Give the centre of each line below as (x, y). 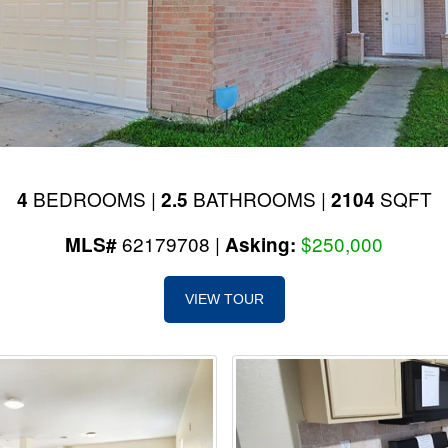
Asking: (263, 244)
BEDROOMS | (94, 198)
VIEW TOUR (224, 299)
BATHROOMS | (259, 198)
